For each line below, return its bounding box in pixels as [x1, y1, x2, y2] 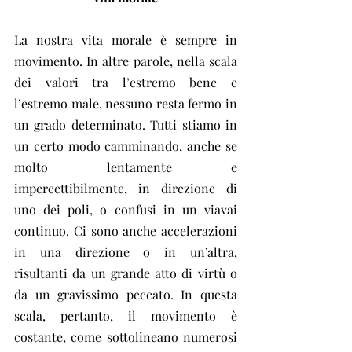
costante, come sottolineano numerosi [14, 328, 237, 345]
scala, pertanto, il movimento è [14, 307, 237, 324]
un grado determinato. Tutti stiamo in [14, 116, 237, 133]
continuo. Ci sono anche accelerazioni [14, 222, 237, 239]
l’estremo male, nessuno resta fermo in [14, 95, 237, 112]
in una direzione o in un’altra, [14, 244, 237, 260]
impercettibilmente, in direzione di [14, 180, 237, 196]
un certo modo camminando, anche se [14, 137, 237, 154]
